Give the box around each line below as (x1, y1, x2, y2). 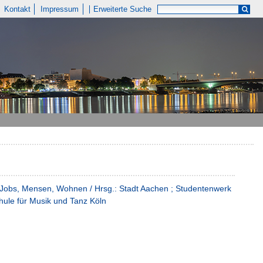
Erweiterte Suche (93, 5, 152, 14)
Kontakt (4, 5, 31, 14)
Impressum (41, 5, 79, 14)
